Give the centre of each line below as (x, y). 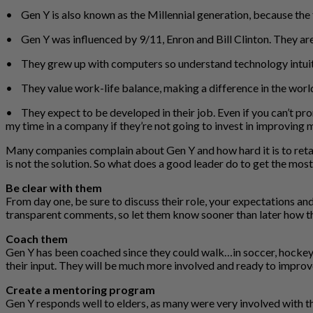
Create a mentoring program (80, 289)
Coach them (37, 238)
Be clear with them (54, 187)
